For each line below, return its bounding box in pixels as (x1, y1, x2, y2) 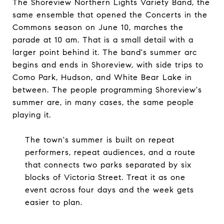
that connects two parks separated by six (24, 159, 191, 169)
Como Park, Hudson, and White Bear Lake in (12, 72, 192, 82)
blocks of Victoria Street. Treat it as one (24, 172, 185, 182)
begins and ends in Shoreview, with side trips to (12, 59, 203, 69)
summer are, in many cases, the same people (12, 97, 194, 107)
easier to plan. (24, 197, 82, 207)
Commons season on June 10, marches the (12, 22, 183, 32)
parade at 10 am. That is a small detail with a (12, 34, 193, 44)
